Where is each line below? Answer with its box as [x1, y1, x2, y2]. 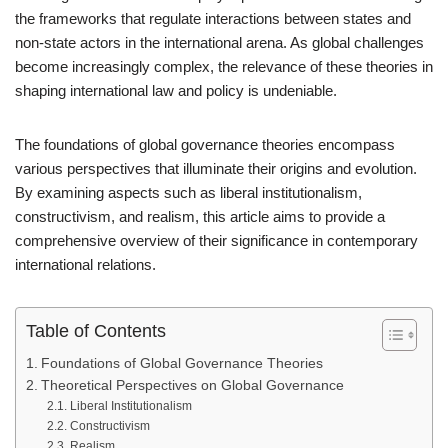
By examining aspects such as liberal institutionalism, [15, 184, 362, 201]
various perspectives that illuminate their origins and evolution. [15, 160, 417, 177]
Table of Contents [26, 321, 166, 342]
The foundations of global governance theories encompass [15, 136, 395, 153]
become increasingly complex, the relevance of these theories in [15, 58, 433, 75]
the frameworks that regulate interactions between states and [15, 10, 411, 27]
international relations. [15, 256, 156, 273]
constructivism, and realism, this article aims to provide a [15, 208, 385, 225]
